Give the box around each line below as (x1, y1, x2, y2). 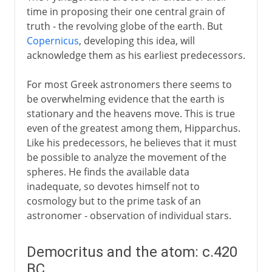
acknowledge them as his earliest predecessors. (26, 48, 245, 62)
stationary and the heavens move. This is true (26, 106, 235, 120)
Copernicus (26, 33, 79, 47)
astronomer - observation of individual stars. (26, 208, 231, 222)
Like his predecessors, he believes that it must (26, 135, 237, 149)
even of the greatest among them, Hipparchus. (26, 121, 240, 135)
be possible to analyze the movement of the (26, 150, 226, 164)
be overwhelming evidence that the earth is (26, 92, 225, 106)
